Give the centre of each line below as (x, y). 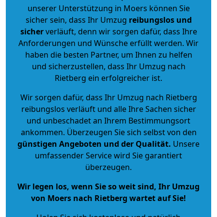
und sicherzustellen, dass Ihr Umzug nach (108, 66)
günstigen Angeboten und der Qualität (93, 144)
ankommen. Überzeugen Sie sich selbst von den (108, 132)
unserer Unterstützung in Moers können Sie (108, 8)
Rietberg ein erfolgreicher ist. (108, 78)
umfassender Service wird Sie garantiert (108, 155)
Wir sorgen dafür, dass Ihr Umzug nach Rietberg (108, 97)
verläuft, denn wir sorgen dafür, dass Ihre (120, 31)
